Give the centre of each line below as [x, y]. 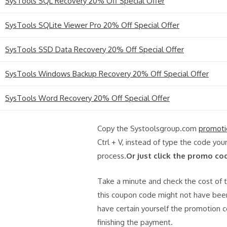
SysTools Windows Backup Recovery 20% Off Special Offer [107, 73]
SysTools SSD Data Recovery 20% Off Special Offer [94, 49]
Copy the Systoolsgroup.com [148, 129]
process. [112, 156]
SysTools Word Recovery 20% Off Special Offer [87, 98]
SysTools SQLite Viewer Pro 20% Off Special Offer [92, 25]
